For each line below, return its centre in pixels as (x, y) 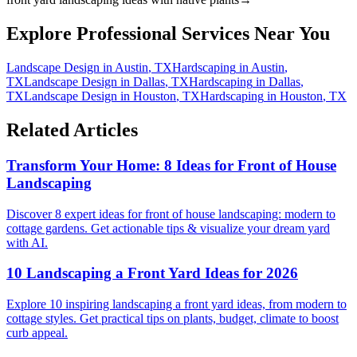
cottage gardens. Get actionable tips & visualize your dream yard (168, 228)
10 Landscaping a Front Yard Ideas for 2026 (152, 273)
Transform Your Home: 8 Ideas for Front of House (171, 166)
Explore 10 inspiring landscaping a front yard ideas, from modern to (177, 304)
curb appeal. (37, 333)
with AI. (27, 242)
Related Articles (72, 130)
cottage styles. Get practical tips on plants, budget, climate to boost (173, 319)
